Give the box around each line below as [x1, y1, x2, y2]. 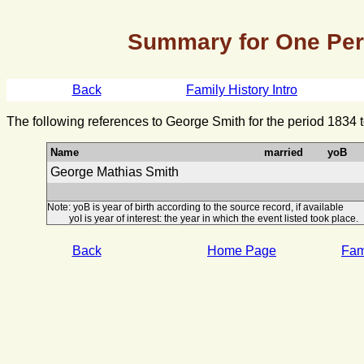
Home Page [207, 244, 276, 258]
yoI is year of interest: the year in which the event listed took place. [46, 213, 358, 224]
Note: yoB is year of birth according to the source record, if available [46, 201, 344, 213]
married [263, 146, 303, 158]
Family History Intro [186, 83, 297, 97]
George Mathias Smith [50, 165, 179, 179]
